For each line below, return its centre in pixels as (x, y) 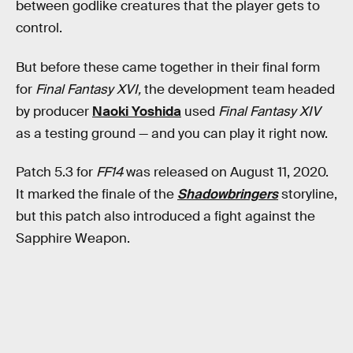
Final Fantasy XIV (269, 111)
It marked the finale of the (97, 195)
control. (39, 28)
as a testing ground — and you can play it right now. (172, 133)
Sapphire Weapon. (73, 239)
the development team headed (238, 89)
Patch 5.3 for (56, 173)
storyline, (309, 195)
